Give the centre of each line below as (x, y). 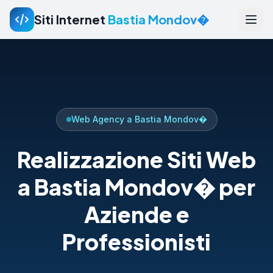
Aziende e (136, 214)
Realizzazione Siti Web (136, 159)
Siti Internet (71, 19)
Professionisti (136, 241)
